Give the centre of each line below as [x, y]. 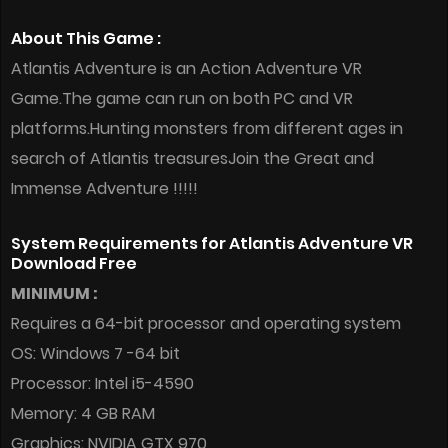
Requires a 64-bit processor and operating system [206, 324]
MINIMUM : [54, 294]
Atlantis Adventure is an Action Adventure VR [186, 69]
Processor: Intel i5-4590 [102, 384]
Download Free [74, 264]
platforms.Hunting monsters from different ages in [207, 129]
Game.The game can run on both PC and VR [182, 99]
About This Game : [86, 39]
